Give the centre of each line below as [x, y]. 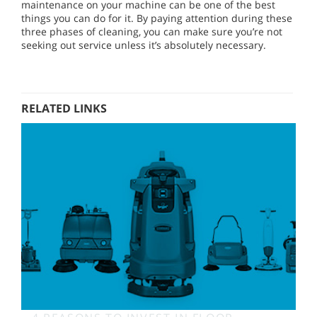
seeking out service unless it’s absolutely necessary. [144, 45]
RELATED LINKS [64, 109]
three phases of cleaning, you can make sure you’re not [152, 32]
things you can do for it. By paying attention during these [157, 18]
